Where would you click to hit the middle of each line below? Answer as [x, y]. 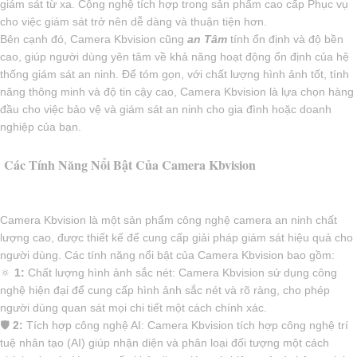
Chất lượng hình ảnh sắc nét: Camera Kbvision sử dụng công [181, 273]
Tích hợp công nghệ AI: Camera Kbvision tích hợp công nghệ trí [186, 326]
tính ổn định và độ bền [287, 39]
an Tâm [209, 39]
